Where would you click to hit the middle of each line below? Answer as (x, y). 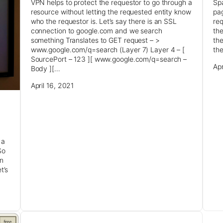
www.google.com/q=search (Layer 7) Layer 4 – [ (108, 50)
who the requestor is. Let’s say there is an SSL (104, 21)
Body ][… (45, 69)
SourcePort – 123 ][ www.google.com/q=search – (109, 59)
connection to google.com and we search (96, 31)
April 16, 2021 (52, 86)
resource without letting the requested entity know (111, 12)
